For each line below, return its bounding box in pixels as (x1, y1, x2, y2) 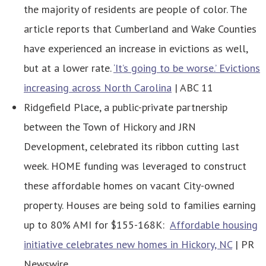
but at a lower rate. (24, 61, 113, 75)
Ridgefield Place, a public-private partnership (24, 100, 227, 115)
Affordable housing (170, 218, 258, 232)
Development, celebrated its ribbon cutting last (24, 140, 239, 154)
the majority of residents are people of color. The (24, 2, 247, 17)
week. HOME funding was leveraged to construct (24, 159, 246, 173)
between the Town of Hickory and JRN (24, 120, 196, 134)
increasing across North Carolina (24, 81, 172, 95)
